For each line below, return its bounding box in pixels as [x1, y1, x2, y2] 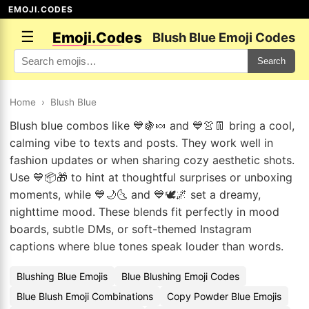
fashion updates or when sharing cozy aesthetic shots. [10, 153, 295, 167]
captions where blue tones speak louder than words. [10, 239, 283, 253]
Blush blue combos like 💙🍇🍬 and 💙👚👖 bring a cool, [10, 119, 295, 132]
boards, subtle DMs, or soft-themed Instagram [10, 222, 252, 236]
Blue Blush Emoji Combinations [17, 290, 153, 302]
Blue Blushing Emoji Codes [121, 270, 239, 282]
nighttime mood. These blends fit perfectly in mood [10, 205, 279, 219]
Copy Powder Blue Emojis [167, 290, 281, 302]
